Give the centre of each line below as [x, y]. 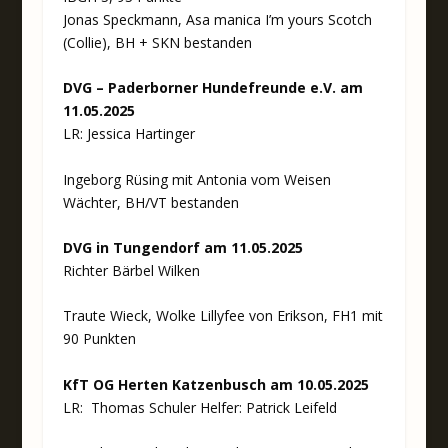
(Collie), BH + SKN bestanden [157, 42]
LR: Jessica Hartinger [128, 134]
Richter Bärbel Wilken [131, 271]
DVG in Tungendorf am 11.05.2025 [182, 248]
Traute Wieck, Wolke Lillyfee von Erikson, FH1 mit [222, 316]
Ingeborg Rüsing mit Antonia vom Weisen [196, 179]
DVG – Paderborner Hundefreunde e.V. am [212, 88]
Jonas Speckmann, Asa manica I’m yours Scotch [217, 19]
